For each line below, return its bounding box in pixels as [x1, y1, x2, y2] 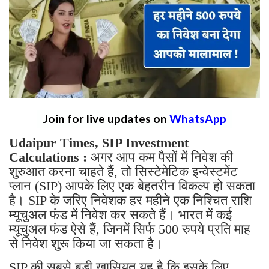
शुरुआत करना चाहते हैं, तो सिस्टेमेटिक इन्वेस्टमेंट [9, 163, 238, 179]
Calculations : [9, 149, 87, 165]
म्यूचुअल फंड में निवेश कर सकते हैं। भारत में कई [9, 207, 232, 222]
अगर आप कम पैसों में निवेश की [87, 149, 233, 165]
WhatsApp [169, 111, 226, 125]
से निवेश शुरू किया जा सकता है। [9, 235, 163, 251]
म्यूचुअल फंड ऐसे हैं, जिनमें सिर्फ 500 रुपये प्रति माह [9, 221, 250, 237]
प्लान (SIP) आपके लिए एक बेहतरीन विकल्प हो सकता [9, 178, 255, 193]
